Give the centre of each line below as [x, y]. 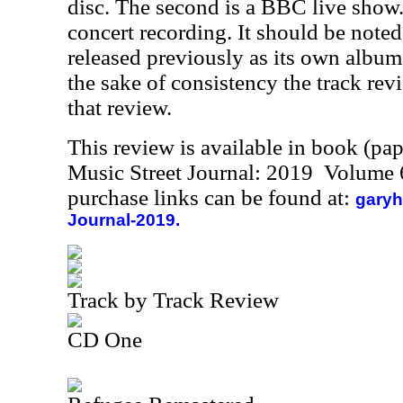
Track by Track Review [173, 300]
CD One [105, 340]
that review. [120, 107]
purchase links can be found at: [211, 197]
